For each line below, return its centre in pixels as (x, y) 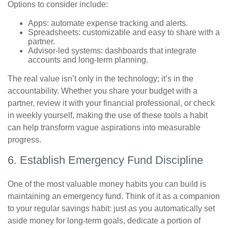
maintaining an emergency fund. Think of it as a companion (114, 196)
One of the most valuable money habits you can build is (107, 184)
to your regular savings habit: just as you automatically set (111, 208)
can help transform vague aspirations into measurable (104, 127)
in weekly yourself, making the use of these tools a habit (108, 115)
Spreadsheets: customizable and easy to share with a (124, 32)
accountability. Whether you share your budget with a (103, 91)
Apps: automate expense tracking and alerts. (108, 23)
